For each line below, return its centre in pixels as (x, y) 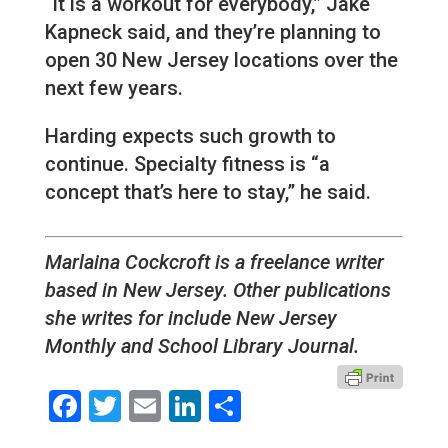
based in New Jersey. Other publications (217, 290)
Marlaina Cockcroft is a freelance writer (214, 262)
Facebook (149, 406)
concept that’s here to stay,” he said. (207, 192)
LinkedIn (261, 406)
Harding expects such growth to (190, 136)
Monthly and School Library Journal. (201, 346)
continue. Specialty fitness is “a (187, 164)
